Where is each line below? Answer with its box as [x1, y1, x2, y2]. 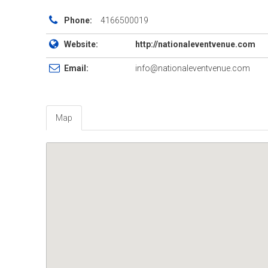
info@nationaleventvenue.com [135, 63, 250, 73]
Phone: [64, 16, 92, 25]
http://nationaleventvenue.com [135, 39, 255, 49]
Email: [64, 63, 89, 73]
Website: [64, 39, 98, 49]
